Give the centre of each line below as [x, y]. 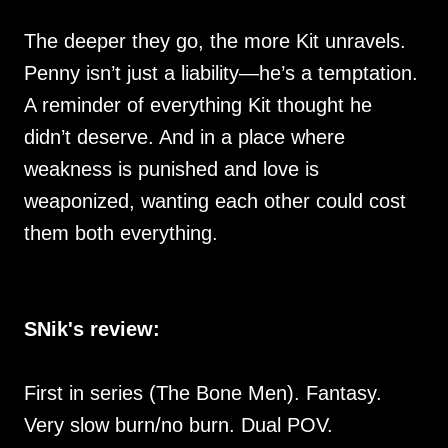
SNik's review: [92, 329]
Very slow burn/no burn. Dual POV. [181, 425]
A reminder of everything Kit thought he [198, 105]
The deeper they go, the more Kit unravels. [215, 41]
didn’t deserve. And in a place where [184, 137]
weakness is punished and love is [171, 169]
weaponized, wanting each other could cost [215, 201]
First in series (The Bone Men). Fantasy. [203, 393]
